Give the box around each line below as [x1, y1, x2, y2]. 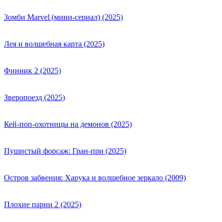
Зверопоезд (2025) [4, 93, 65, 102]
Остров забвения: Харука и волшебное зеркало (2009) [4, 173, 186, 182]
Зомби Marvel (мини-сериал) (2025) [4, 13, 123, 22]
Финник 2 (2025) [4, 66, 61, 75]
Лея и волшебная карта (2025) [4, 40, 105, 49]
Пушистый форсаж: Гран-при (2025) [4, 147, 126, 156]
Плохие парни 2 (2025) [4, 200, 81, 209]
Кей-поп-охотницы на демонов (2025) [4, 120, 132, 129]
